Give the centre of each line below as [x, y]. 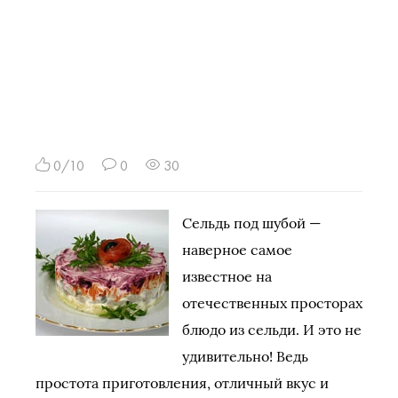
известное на [227, 276]
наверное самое [237, 250]
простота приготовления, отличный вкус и [182, 383]
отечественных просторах [272, 303]
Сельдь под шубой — [251, 223]
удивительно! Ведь [245, 356]
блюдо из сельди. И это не [272, 330]
